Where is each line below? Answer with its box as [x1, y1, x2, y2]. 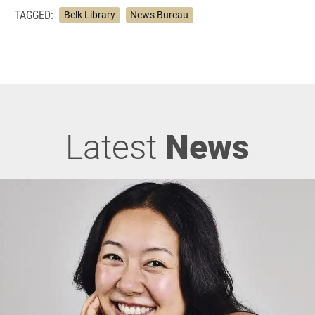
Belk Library [63, 8, 115, 21]
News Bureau [130, 8, 189, 21]
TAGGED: [15, 7, 53, 22]
